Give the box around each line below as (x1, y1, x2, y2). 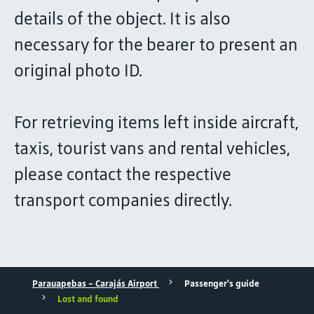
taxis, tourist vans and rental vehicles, (14, 138, 290, 158)
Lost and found (57, 294, 118, 305)
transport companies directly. (14, 190, 232, 210)
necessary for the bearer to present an (14, 34, 298, 55)
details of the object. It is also (14, 8, 231, 29)
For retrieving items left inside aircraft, (14, 112, 299, 132)
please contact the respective (14, 164, 231, 184)
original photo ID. (14, 60, 142, 81)
